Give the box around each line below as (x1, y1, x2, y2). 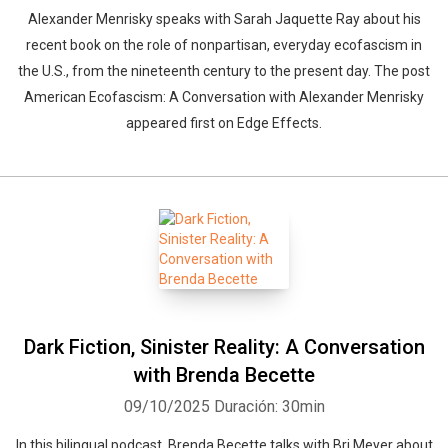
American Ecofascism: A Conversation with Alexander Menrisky (24, 89, 424, 105)
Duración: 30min (213, 397, 325, 416)
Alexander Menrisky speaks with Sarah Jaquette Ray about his (27, 11, 421, 27)
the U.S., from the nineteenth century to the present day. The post (18, 63, 430, 79)
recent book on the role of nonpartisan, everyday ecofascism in (26, 37, 422, 53)
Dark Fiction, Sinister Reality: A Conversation (23, 335, 425, 359)
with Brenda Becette (133, 363, 315, 387)
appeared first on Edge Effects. (126, 115, 322, 131)
